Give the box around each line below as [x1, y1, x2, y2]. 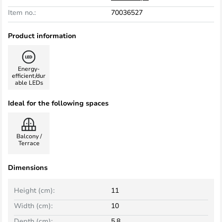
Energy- [18, 64, 40, 72]
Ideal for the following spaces [8, 98, 109, 108]
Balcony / [16, 132, 42, 140]
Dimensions [8, 163, 48, 172]
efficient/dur [12, 71, 46, 79]
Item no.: [8, 7, 36, 17]
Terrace [18, 139, 40, 147]
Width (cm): [14, 201, 53, 210]
